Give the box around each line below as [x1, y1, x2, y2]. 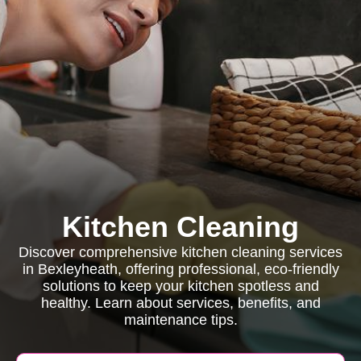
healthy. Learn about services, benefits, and [40, 295, 321, 311]
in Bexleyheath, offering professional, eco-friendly [22, 261, 339, 277]
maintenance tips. [123, 312, 238, 328]
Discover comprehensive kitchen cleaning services [19, 244, 342, 260]
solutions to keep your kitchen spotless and [42, 278, 319, 294]
